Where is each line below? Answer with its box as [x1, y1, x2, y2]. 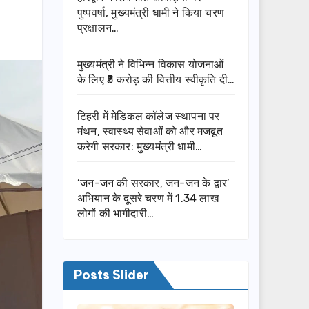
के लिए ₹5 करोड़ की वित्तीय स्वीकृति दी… [77, 73, 235, 87]
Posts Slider [74, 267, 149, 283]
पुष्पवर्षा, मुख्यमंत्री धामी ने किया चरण [77, 6, 224, 20]
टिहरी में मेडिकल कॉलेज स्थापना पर [77, 110, 220, 123]
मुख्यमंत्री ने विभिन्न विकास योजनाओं [77, 58, 224, 72]
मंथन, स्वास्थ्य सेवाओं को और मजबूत [77, 125, 223, 139]
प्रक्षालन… [77, 21, 119, 35]
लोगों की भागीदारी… [77, 207, 154, 221]
